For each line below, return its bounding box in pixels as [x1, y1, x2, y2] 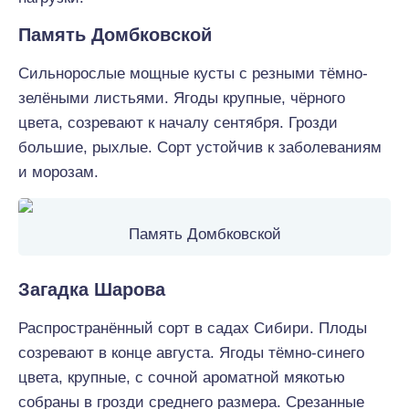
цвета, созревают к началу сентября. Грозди [18, 114, 338, 131]
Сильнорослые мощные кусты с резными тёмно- [18, 65, 368, 82]
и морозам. [18, 163, 99, 181]
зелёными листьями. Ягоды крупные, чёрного [18, 89, 345, 107]
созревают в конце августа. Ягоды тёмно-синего [18, 344, 364, 362]
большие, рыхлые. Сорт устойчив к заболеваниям [18, 139, 382, 156]
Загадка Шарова [18, 279, 165, 299]
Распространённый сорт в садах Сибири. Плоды [18, 320, 367, 337]
